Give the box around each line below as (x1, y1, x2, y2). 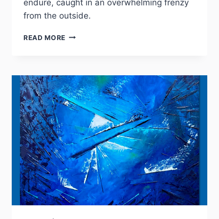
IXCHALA (65, 31, 98, 39)
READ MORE (23, 33, 66, 42)
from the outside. (23, 10, 91, 21)
